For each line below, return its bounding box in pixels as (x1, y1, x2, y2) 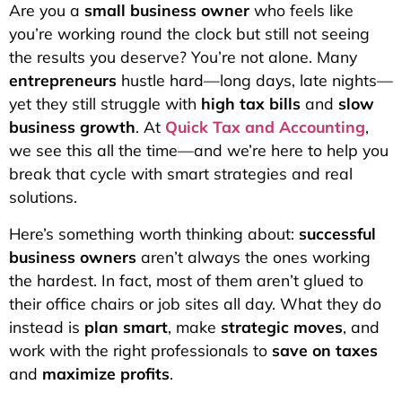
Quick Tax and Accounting (165, 117, 365, 137)
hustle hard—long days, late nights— (117, 70, 393, 91)
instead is (9, 316, 84, 336)
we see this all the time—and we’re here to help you (9, 140, 389, 161)
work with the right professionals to (9, 339, 272, 360)
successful (299, 223, 376, 243)
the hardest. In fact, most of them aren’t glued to (9, 269, 363, 290)
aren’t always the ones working (136, 246, 371, 267)
